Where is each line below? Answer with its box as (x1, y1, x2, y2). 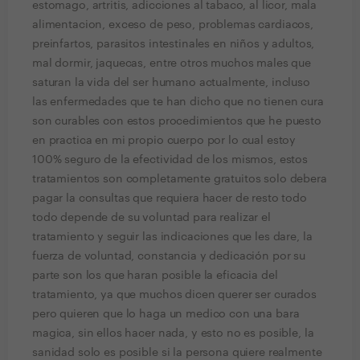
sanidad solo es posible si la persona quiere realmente (32, 347, 322, 358)
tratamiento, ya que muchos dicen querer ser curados (32, 289, 317, 301)
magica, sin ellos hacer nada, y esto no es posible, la (32, 328, 314, 339)
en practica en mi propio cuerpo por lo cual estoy (32, 135, 297, 146)
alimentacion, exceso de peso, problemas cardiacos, (32, 19, 313, 31)
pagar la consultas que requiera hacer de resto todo (32, 193, 307, 204)
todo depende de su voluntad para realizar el (32, 212, 271, 223)
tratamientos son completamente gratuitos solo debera (32, 174, 327, 185)
